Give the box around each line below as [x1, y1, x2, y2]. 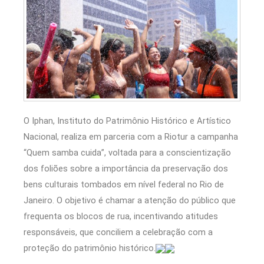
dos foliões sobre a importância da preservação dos [24, 163, 228, 174]
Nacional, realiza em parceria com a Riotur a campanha [24, 131, 238, 142]
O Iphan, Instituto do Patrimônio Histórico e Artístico [24, 115, 231, 126]
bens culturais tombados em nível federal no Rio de [24, 179, 224, 190]
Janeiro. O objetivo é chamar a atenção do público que [24, 195, 236, 206]
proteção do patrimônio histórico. [24, 243, 156, 253]
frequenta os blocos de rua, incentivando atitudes [24, 211, 218, 222]
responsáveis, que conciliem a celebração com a [24, 227, 213, 237]
